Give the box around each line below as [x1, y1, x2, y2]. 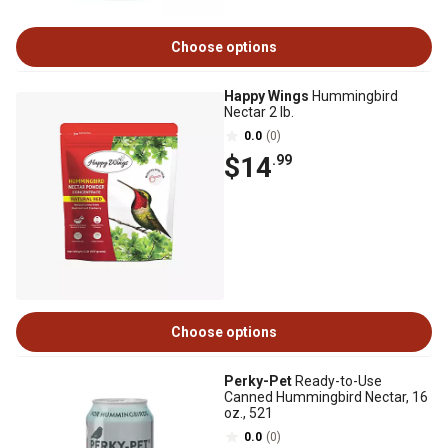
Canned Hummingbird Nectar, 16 [224, 389, 428, 405]
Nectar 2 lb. [224, 104, 294, 120]
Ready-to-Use [292, 373, 382, 389]
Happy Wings [224, 88, 309, 104]
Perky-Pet [224, 373, 292, 389]
